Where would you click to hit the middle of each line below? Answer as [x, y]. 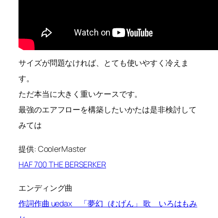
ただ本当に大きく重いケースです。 [81, 94]
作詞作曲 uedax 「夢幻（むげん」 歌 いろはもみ [108, 203]
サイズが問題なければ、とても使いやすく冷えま [104, 63]
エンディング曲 [46, 188]
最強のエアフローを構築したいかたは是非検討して [108, 110]
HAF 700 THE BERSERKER [62, 164]
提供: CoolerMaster [53, 149]
